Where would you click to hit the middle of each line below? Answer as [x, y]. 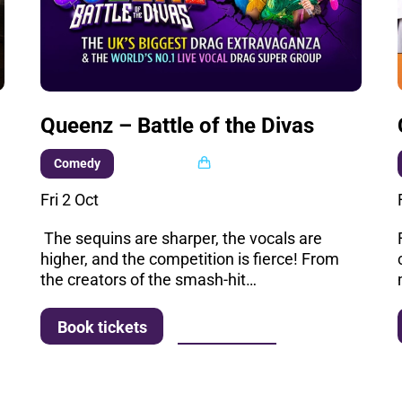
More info [227, 326]
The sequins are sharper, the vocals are [182, 238]
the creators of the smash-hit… [149, 279]
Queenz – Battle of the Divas [178, 125]
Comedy [77, 164]
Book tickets [102, 327]
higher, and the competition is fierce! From [190, 258]
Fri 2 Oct [70, 199]
